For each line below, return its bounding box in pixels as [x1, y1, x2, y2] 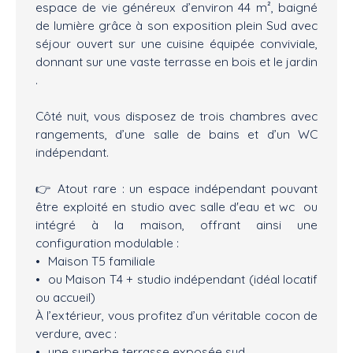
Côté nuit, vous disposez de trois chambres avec [35, 108, 318, 124]
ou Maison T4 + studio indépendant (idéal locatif [47, 271, 318, 288]
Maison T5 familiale [47, 253, 155, 269]
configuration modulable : [35, 235, 179, 251]
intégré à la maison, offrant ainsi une [35, 217, 318, 233]
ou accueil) [35, 289, 95, 306]
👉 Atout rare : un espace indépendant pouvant [35, 180, 318, 197]
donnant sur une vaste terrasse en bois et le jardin [35, 54, 318, 70]
